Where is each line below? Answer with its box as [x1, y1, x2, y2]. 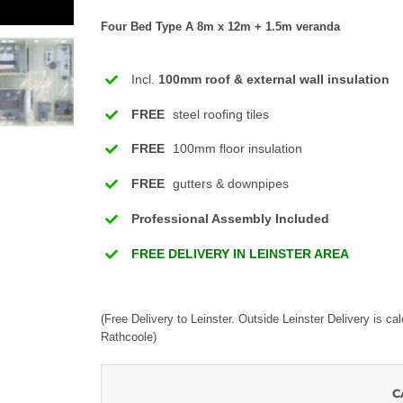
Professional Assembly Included [130, 211, 329, 227]
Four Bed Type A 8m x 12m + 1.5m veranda [101, 20, 340, 33]
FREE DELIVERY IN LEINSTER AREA [130, 246, 349, 261]
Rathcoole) [101, 329, 157, 344]
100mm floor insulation [168, 141, 302, 157]
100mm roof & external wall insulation [157, 71, 390, 86]
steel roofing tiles [168, 106, 269, 121]
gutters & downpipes [168, 176, 289, 192]
